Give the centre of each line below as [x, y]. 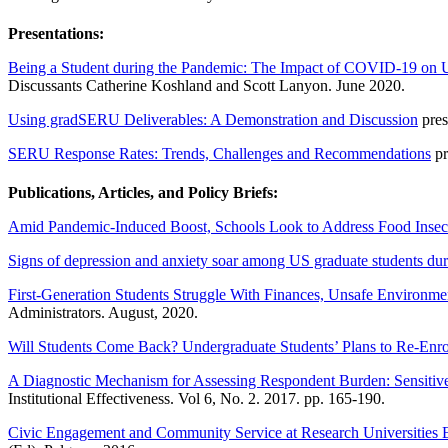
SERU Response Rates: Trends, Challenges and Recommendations [219, 153]
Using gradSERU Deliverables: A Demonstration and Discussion [213, 119]
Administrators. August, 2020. [103, 313]
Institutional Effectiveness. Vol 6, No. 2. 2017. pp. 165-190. [196, 399]
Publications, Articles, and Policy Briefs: [143, 193]
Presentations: [56, 33]
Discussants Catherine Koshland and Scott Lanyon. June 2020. [206, 85]
